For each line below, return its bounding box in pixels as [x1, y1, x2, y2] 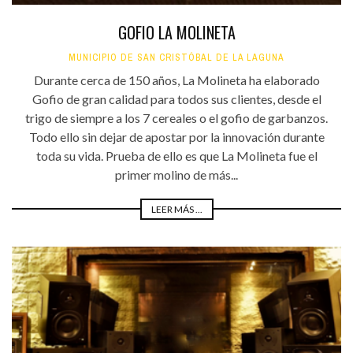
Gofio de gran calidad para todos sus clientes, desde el [32, 91, 321, 106]
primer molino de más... [115, 166, 238, 182]
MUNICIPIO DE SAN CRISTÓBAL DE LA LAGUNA [69, 50, 284, 64]
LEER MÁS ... [150, 203, 203, 215]
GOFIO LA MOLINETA [117, 20, 236, 44]
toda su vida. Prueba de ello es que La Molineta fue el [35, 147, 318, 163]
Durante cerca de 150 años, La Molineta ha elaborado [33, 72, 320, 87]
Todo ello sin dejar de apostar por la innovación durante [28, 128, 325, 144]
